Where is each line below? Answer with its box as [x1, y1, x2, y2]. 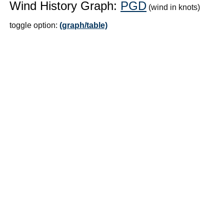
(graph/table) [59, 20, 107, 29]
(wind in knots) [146, 2, 200, 11]
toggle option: [9, 20, 59, 29]
